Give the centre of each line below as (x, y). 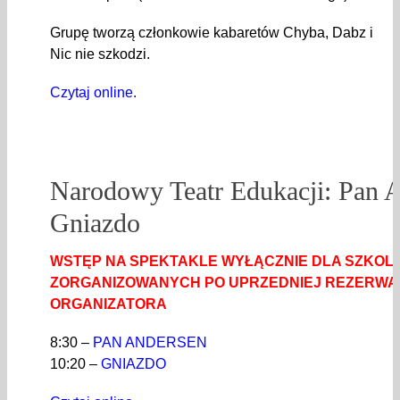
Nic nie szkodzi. (100, 54)
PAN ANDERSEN (150, 343)
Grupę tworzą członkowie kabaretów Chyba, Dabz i (212, 33)
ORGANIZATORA (108, 304)
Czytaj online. (93, 93)
